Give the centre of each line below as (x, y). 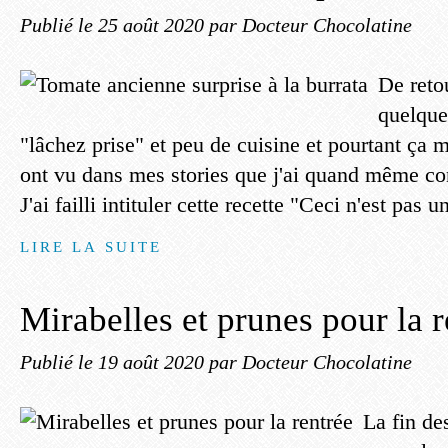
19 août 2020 (153, 362)
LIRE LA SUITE (91, 246)
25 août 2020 (153, 25)
